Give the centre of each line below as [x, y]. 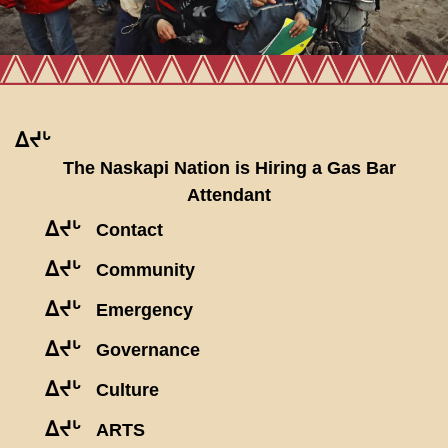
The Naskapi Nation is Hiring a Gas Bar [229, 168]
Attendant [229, 195]
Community [145, 270]
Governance [148, 350]
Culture [127, 390]
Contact [129, 230]
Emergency [144, 310]
